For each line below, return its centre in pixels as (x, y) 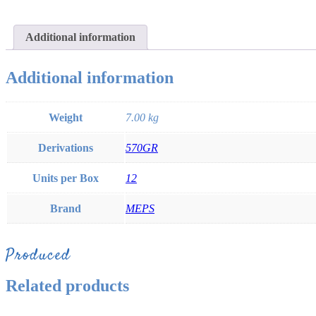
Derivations (66, 147)
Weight (66, 117)
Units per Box (66, 178)
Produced (38, 255)
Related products (67, 286)
